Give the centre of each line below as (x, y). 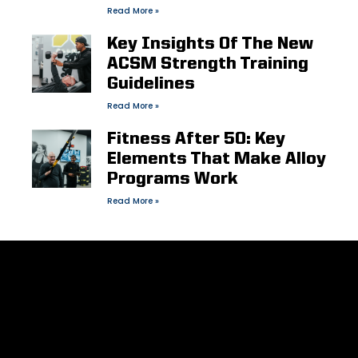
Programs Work (172, 179)
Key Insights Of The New (210, 44)
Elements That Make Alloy (216, 159)
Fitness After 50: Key (196, 139)
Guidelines (151, 84)
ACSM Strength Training (207, 64)
